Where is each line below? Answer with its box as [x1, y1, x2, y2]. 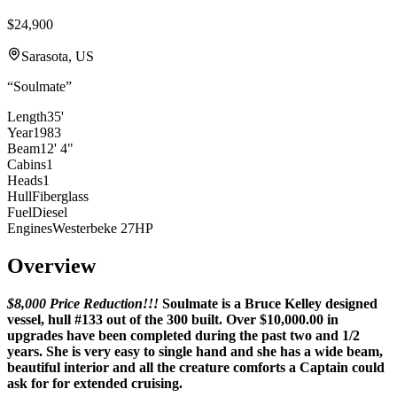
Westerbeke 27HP [52, 221, 153, 237]
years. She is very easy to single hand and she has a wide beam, [7, 344, 383, 360]
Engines [7, 221, 52, 237]
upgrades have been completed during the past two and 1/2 [7, 328, 360, 344]
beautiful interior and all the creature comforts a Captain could [7, 360, 385, 376]
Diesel [32, 205, 67, 221]
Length [7, 109, 47, 125]
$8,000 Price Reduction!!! [7, 296, 159, 312]
